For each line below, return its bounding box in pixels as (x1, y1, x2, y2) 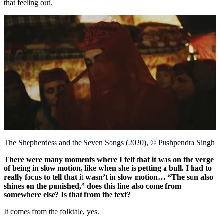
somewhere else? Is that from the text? (4, 190, 131, 199)
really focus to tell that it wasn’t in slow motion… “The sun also (4, 172, 213, 181)
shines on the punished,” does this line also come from (4, 181, 181, 190)
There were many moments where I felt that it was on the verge (4, 155, 214, 164)
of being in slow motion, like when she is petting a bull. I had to (4, 164, 212, 172)
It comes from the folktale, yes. (4, 207, 99, 216)
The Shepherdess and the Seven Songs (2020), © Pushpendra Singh (4, 138, 215, 147)
